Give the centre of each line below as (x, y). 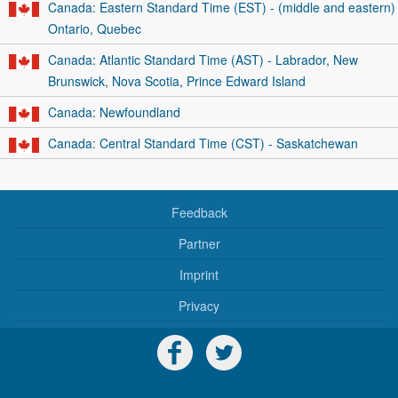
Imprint (199, 274)
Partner (199, 243)
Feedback (199, 212)
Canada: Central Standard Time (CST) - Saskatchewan (203, 143)
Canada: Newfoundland (114, 112)
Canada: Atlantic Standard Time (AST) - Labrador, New (203, 60)
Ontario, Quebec (94, 28)
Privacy (199, 305)
